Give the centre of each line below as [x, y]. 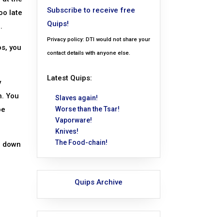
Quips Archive [99, 182]
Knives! [67, 132]
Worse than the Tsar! [87, 109]
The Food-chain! [81, 143]
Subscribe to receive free [91, 10]
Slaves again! [77, 98]
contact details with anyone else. [89, 53]
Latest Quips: [70, 78]
